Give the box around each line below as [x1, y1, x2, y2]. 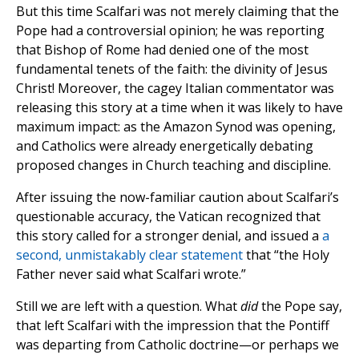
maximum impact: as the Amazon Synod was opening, [16, 118, 336, 136]
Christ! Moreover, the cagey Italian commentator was [16, 79, 334, 98]
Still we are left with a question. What [16, 297, 240, 316]
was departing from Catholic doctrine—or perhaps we [16, 336, 339, 354]
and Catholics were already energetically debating [16, 137, 313, 155]
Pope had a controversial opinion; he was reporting [16, 22, 325, 40]
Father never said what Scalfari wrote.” [16, 265, 246, 284]
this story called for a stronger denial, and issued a [16, 227, 322, 245]
